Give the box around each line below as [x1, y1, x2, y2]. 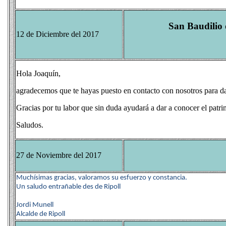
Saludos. [16, 121, 43, 129]
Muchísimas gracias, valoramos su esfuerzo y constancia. [16, 174, 187, 182]
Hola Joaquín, [16, 69, 61, 78]
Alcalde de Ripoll [16, 210, 65, 218]
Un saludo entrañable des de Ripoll [16, 183, 121, 191]
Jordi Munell [16, 201, 53, 209]
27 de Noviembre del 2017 [16, 151, 101, 159]
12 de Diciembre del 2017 [16, 30, 99, 38]
